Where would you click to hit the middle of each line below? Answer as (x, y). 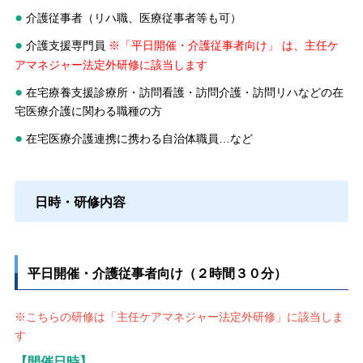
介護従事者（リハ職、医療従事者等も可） (133, 17)
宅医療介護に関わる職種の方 (88, 111)
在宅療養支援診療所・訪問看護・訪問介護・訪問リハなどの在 (184, 92)
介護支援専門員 (65, 45)
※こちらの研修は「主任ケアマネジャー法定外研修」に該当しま (179, 316)
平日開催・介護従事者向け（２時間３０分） (158, 272)
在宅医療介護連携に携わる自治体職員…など (139, 138)
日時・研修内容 (80, 201)
